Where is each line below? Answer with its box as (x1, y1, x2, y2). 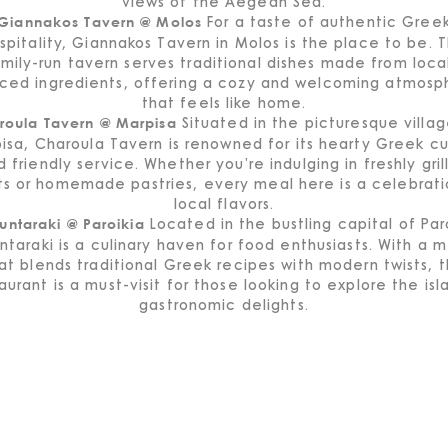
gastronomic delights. (139, 294, 309, 314)
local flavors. (173, 193, 275, 213)
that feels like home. (141, 92, 307, 112)
